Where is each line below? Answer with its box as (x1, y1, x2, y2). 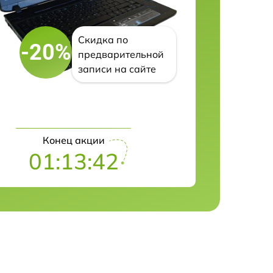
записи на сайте (78, 63, 157, 76)
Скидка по (78, 34, 129, 46)
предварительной (78, 48, 165, 61)
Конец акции (42, 134, 105, 146)
